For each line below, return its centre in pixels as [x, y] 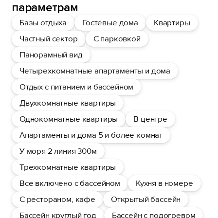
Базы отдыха [43, 23]
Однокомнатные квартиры [69, 119]
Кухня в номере [164, 183]
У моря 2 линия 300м [58, 151]
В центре [150, 119]
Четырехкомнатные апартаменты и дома [95, 71]
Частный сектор [49, 39]
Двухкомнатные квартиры [68, 103]
